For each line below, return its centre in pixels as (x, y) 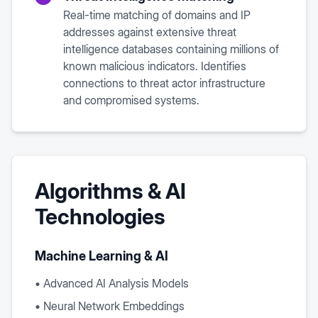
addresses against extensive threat (150, 32)
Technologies (100, 216)
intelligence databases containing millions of (171, 49)
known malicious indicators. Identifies (155, 66)
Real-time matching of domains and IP (157, 15)
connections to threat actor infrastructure (164, 83)
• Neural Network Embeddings (110, 306)
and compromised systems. (131, 100)
